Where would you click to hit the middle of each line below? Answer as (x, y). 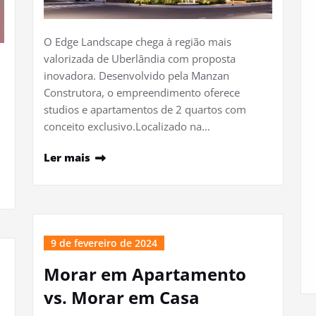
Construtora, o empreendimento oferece (142, 93)
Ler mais (67, 158)
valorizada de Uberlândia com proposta (140, 59)
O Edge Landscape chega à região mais (138, 42)
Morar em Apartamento (145, 274)
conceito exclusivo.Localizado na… (127, 127)
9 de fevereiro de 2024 (104, 243)
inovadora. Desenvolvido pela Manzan (136, 76)
